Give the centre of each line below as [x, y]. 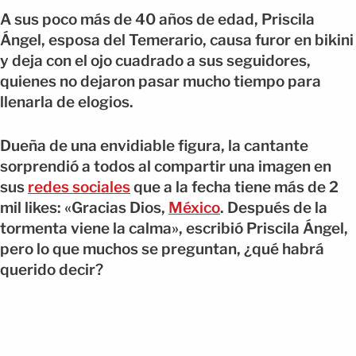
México [194, 207]
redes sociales [79, 187]
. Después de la [274, 207]
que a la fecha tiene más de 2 [234, 187]
